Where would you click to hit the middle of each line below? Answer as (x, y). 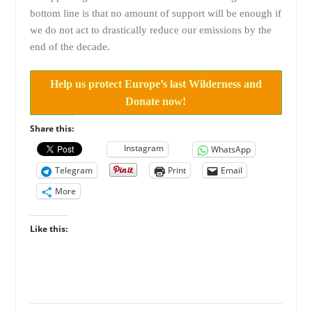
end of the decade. (70, 46)
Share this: (52, 129)
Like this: (48, 229)
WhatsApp (231, 150)
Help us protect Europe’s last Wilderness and (156, 84)
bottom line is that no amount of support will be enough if (155, 13)
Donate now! (156, 102)
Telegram (73, 171)
